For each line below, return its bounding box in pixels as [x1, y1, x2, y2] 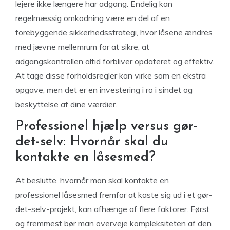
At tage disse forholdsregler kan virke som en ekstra [15, 70, 206, 81]
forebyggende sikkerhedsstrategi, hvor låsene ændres [15, 27, 213, 38]
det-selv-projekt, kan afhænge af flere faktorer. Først [15, 204, 209, 215]
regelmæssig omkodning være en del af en [15, 13, 170, 24]
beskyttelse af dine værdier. [15, 99, 117, 110]
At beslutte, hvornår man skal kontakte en [15, 175, 169, 186]
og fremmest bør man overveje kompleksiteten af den [15, 218, 212, 229]
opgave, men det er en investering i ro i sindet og [15, 85, 193, 95]
